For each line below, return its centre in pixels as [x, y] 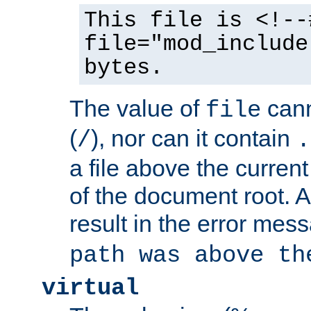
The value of [137, 108]
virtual [90, 288]
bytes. [124, 68]
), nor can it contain [194, 138]
